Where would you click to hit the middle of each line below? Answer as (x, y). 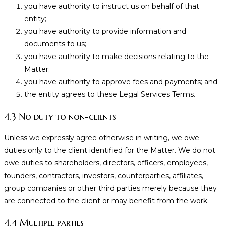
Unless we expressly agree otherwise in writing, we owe (102, 138)
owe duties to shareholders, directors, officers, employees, (106, 163)
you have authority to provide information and (105, 32)
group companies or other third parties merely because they (110, 188)
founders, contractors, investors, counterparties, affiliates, (104, 176)
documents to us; (55, 44)
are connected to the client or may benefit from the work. (106, 201)
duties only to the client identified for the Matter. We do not (110, 151)
